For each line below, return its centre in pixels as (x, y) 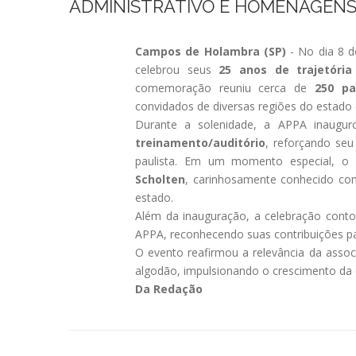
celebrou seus (177, 70)
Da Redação (169, 289)
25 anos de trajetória (286, 70)
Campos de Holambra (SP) (211, 52)
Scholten (161, 180)
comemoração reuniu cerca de (225, 88)
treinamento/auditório (201, 143)
